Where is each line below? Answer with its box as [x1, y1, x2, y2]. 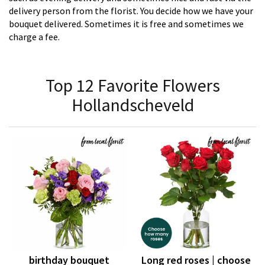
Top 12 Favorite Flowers [45, 74, 220, 97]
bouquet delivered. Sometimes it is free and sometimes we [9, 18, 244, 30]
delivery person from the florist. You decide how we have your [9, 5, 253, 17]
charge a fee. [9, 31, 60, 43]
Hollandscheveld [71, 93, 194, 117]
